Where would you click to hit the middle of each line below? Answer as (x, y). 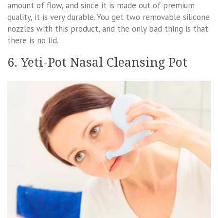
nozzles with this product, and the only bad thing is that (108, 28)
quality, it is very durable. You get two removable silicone (109, 17)
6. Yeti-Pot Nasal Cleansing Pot (97, 62)
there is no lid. (33, 40)
